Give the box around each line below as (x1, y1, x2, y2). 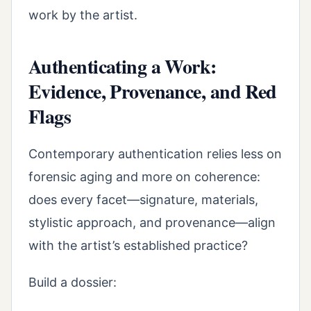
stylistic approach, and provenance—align (28, 215, 276, 230)
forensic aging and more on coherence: (28, 169, 260, 185)
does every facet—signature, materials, (28, 192, 258, 208)
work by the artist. (28, 8, 137, 23)
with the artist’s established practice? (28, 238, 248, 253)
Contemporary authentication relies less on (28, 146, 282, 162)
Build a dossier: (28, 274, 117, 289)
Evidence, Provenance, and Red (28, 77, 277, 106)
